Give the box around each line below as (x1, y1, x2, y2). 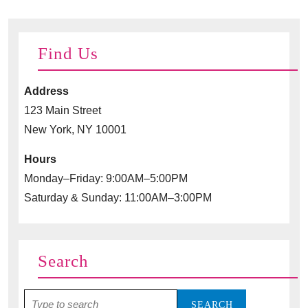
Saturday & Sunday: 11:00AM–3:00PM (24, 191, 212, 203)
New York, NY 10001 (24, 123, 126, 135)
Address (24, 85, 69, 97)
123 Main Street (24, 104, 101, 116)
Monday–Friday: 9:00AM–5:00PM (24, 172, 188, 184)
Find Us (38, 43, 98, 63)
